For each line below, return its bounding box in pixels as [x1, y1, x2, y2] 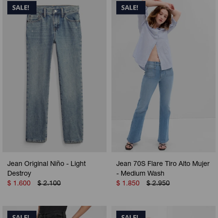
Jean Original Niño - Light [7, 161, 86, 168]
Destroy [7, 171, 31, 178]
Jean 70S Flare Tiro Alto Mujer [116, 161, 210, 168]
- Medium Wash [116, 171, 164, 178]
